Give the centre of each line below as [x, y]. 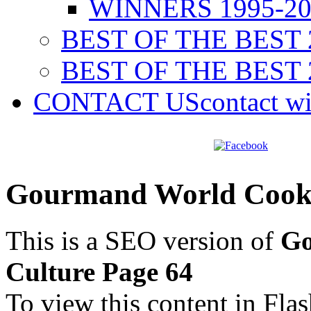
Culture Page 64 [99, 271]
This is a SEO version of [143, 240]
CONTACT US [117, 102]
